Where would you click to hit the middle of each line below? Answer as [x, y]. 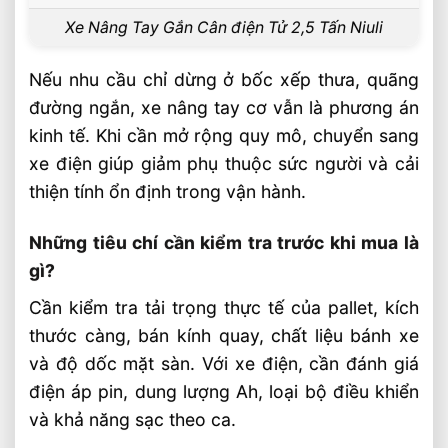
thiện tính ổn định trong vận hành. [168, 192]
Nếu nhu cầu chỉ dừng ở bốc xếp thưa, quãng [224, 80]
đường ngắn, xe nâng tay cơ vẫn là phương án [224, 108]
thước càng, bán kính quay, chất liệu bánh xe [224, 336]
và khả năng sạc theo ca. [133, 420]
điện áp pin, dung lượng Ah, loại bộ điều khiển [224, 392]
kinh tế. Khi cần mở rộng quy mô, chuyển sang [224, 136]
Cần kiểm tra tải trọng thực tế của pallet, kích [224, 308]
